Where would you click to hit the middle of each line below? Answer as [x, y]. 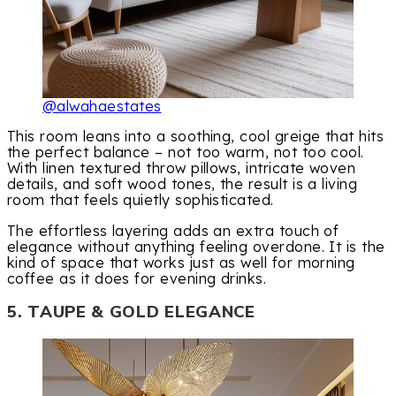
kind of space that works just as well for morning [181, 262]
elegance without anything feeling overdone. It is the [196, 246]
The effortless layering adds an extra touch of [173, 230]
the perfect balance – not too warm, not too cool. [186, 152]
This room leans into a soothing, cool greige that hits [196, 137]
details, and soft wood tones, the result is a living [183, 184]
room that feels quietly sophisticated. [141, 200]
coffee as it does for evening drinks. [137, 278]
